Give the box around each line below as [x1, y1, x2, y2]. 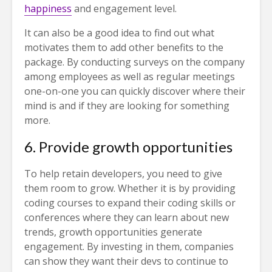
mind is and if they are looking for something [24, 99, 229, 113]
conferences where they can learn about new [24, 211, 229, 225]
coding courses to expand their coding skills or [24, 196, 236, 210]
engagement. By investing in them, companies [24, 240, 234, 254]
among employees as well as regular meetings [24, 70, 235, 84]
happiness [24, 2, 72, 16]
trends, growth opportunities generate [24, 225, 202, 239]
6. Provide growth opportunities [24, 138, 233, 156]
